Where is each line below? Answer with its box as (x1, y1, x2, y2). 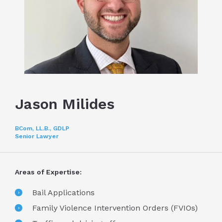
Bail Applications (32, 188, 95, 198)
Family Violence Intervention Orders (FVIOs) (32, 203, 198, 213)
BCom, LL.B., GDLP (15, 125, 69, 132)
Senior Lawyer (15, 133, 58, 140)
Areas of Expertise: (15, 168, 82, 176)
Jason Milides (15, 95, 114, 113)
